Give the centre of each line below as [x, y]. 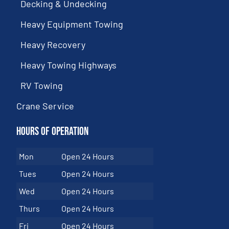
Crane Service [45, 106]
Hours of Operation [53, 132]
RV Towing [42, 86]
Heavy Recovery [53, 45]
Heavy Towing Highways [69, 65]
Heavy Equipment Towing [72, 24]
